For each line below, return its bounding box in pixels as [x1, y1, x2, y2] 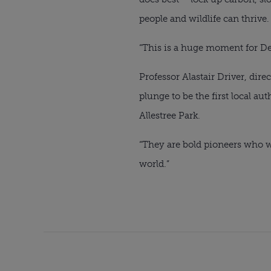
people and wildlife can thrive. [139, 13, 269, 24]
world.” [139, 158, 169, 169]
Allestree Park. [139, 109, 200, 121]
